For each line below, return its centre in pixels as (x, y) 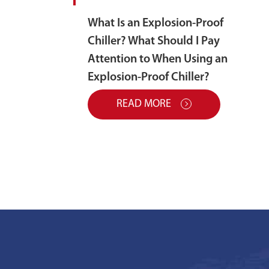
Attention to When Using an (158, 59)
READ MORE (145, 104)
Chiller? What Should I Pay (154, 41)
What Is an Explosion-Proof (156, 23)
